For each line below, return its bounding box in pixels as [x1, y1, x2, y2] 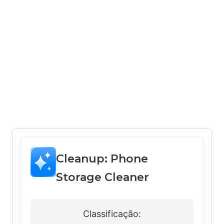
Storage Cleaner [56, 170, 149, 184]
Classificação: [83, 208, 141, 219]
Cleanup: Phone [56, 152, 148, 165]
